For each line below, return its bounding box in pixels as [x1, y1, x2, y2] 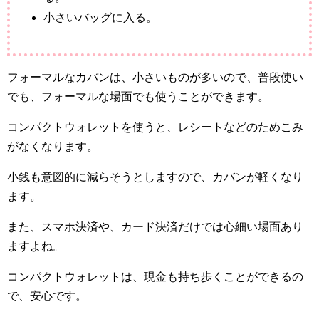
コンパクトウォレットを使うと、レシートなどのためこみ [7, 121, 303, 134]
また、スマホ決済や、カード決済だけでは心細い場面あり [7, 221, 303, 234]
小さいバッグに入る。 [43, 11, 158, 24]
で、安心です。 [7, 290, 87, 303]
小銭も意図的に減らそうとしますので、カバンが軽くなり [7, 171, 303, 184]
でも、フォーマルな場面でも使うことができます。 [7, 90, 269, 103]
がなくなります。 [7, 140, 98, 153]
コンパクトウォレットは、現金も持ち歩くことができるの [7, 271, 303, 283]
